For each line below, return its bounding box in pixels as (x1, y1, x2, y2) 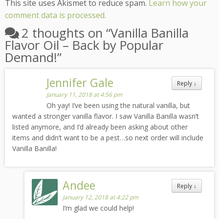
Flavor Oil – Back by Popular (5, 37, 163, 54)
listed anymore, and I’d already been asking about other (12, 122, 188, 132)
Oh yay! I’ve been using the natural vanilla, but (46, 101, 191, 110)
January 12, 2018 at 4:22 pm (63, 193, 139, 202)
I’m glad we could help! (63, 203, 134, 213)
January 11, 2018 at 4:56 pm (46, 90, 123, 99)
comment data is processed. (5, 10, 106, 21)
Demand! (5, 49, 57, 66)
